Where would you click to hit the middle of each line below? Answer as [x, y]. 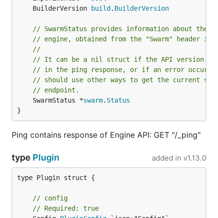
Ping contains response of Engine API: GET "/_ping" [106, 135]
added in [167, 158]
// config [50, 198]
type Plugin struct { [56, 178]
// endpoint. [56, 90]
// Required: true [66, 208]
